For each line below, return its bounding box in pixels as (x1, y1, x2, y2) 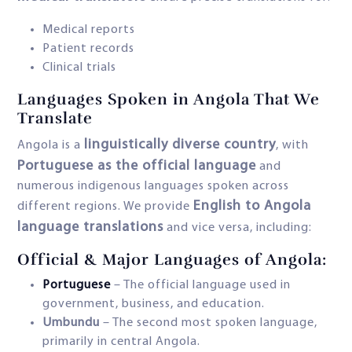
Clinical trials (42, 61, 116, 75)
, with (276, 139, 309, 152)
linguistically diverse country (84, 137, 276, 153)
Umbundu (42, 317, 100, 330)
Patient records (42, 42, 134, 56)
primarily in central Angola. (42, 335, 200, 349)
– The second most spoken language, (100, 317, 317, 330)
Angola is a (17, 139, 84, 152)
